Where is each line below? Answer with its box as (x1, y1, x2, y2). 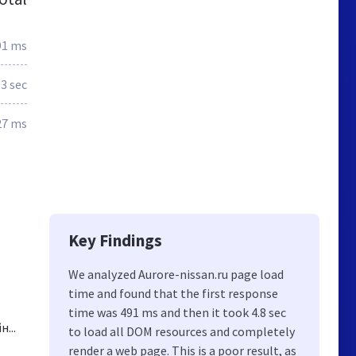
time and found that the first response (68, 285, 278, 301)
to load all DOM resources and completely (68, 323, 295, 339)
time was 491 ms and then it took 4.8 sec (68, 304, 286, 320)
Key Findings (68, 230, 162, 251)
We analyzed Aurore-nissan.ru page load (68, 266, 284, 282)
